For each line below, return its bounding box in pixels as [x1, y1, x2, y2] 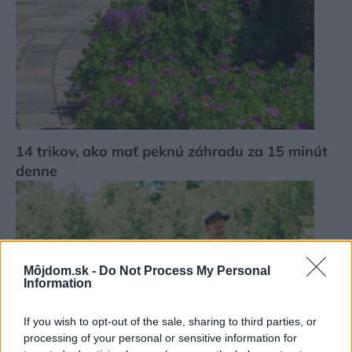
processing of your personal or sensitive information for [24, 332, 297, 344]
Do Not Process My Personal [99, 264, 270, 277]
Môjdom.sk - [24, 264, 99, 277]
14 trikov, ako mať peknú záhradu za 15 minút [16, 141, 328, 160]
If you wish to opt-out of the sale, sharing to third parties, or [24, 315, 317, 328]
